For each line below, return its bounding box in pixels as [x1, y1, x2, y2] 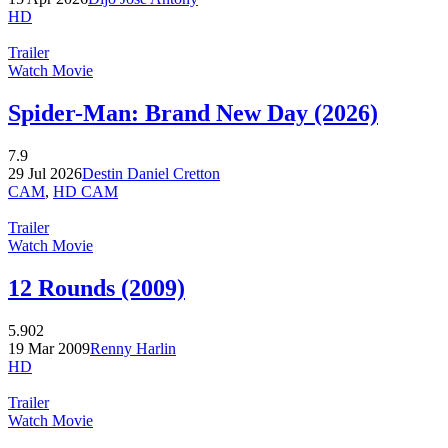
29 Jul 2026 [8, 164, 82, 182]
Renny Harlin [90, 339, 176, 357]
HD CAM [53, 182, 118, 200]
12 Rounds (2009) [8, 274, 185, 301]
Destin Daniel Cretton [82, 164, 220, 182]
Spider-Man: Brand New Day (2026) [8, 99, 378, 126]
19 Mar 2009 [8, 339, 90, 357]
